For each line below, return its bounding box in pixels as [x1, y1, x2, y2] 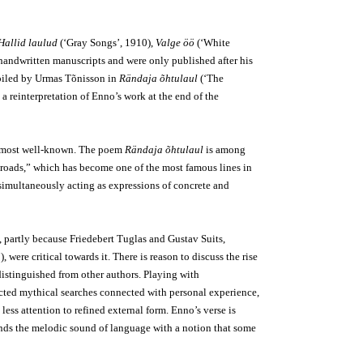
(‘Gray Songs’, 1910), [58, 36, 156, 49]
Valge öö [156, 36, 194, 49]
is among [203, 143, 246, 156]
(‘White [194, 36, 230, 49]
